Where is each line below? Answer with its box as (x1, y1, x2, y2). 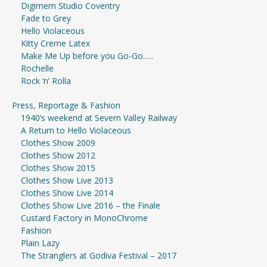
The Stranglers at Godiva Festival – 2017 (21, 249, 176, 261)
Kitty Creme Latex (21, 37, 90, 49)
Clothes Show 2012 (21, 149, 95, 161)
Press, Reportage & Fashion (12, 99, 120, 111)
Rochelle (21, 62, 54, 74)
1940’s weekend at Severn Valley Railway (21, 111, 177, 123)
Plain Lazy (21, 237, 60, 249)
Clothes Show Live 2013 (21, 174, 113, 186)
